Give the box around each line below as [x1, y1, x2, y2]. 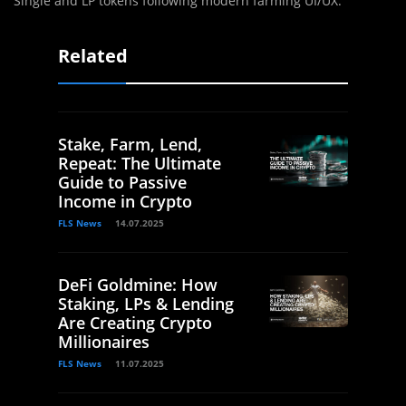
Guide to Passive [58, 171, 187, 194]
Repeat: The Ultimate [58, 152, 221, 175]
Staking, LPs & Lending [58, 293, 234, 315]
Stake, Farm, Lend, [58, 133, 202, 156]
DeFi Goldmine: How [58, 274, 217, 296]
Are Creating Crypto [58, 312, 212, 334]
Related [58, 43, 128, 69]
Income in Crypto [58, 190, 192, 213]
